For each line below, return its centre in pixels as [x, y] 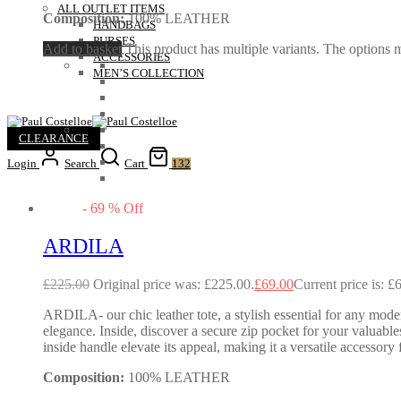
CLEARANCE [53, 139]
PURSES [114, 41]
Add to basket [82, 49]
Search [81, 164]
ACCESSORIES [132, 57]
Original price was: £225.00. [174, 285]
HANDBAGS [124, 25]
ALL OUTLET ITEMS [111, 9]
